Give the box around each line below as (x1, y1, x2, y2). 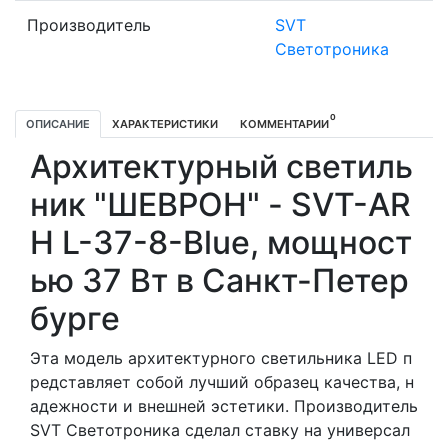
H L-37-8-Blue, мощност (30, 222, 412, 262)
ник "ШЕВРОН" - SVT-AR (30, 184, 411, 224)
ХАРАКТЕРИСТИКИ (112, 116, 218, 131)
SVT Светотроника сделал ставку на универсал (30, 419, 410, 440)
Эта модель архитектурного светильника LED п (30, 347, 412, 368)
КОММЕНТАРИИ (240, 116, 329, 131)
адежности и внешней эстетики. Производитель (30, 395, 418, 416)
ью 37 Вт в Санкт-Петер (30, 260, 409, 300)
